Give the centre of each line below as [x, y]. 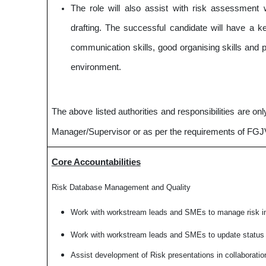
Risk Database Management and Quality [121, 187]
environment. [96, 67]
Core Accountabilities [96, 162]
